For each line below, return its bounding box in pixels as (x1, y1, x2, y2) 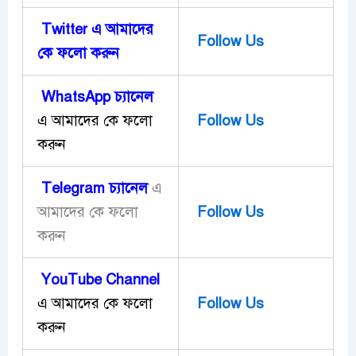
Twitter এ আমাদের (37, 19, 153, 38)
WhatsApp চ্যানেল (37, 87, 153, 106)
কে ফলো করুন (37, 43, 119, 62)
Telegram (37, 178, 105, 197)
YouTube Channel (37, 269, 160, 288)
